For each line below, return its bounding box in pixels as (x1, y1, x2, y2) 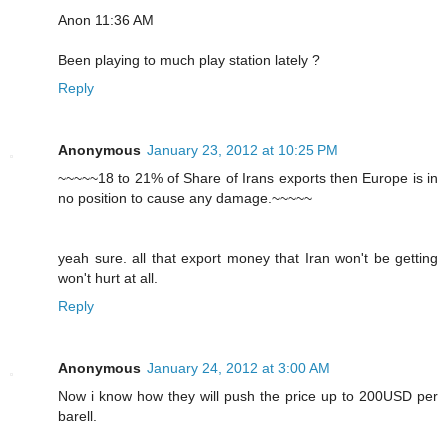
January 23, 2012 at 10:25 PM (147, 142, 338, 159)
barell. (58, 408, 97, 425)
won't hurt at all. (58, 270, 158, 287)
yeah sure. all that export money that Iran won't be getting (58, 250, 438, 267)
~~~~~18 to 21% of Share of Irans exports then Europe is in (58, 170, 438, 187)
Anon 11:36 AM (58, 12, 154, 29)
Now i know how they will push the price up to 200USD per (58, 388, 438, 405)
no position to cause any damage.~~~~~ (58, 190, 312, 207)
